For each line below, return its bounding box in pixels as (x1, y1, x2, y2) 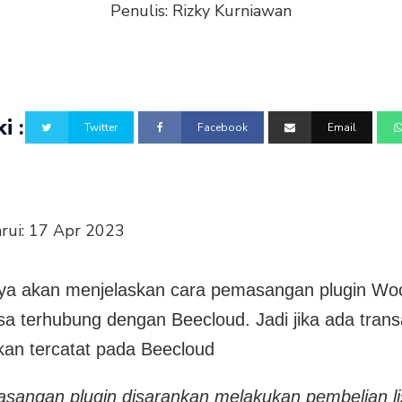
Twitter (84, 120, 118, 135)
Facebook (197, 120, 249, 135)
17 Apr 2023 (29, 219, 126, 241)
